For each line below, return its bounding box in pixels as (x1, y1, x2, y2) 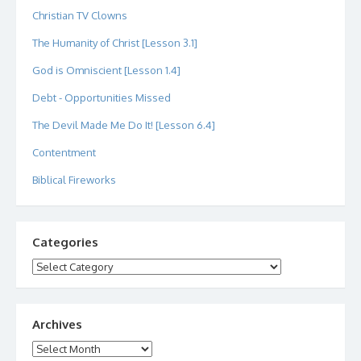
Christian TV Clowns (32, 8, 127, 22)
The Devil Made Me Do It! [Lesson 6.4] (32, 118, 215, 131)
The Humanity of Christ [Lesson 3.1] (32, 35, 197, 49)
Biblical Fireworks (32, 172, 116, 186)
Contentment (32, 145, 96, 159)
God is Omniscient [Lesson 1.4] (32, 63, 180, 77)
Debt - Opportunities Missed (32, 90, 171, 104)
